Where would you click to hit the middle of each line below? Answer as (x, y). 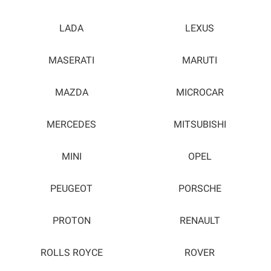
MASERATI (71, 60)
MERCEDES (71, 124)
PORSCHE (200, 188)
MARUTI (200, 60)
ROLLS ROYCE (71, 253)
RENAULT (200, 220)
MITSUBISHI (200, 124)
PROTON (71, 220)
